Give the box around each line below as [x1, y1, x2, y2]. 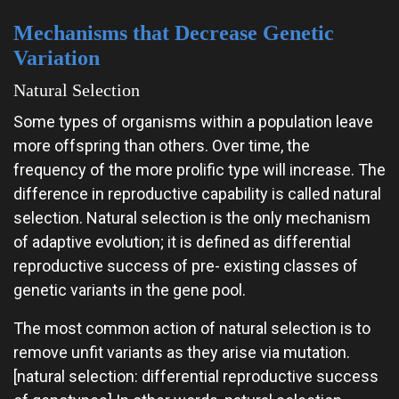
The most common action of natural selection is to [13, 319, 370, 338]
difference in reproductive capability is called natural [13, 184, 381, 203]
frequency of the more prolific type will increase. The [13, 160, 386, 179]
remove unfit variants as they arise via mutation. [13, 343, 350, 362]
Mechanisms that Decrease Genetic [13, 21, 334, 45]
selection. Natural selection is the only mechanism [13, 208, 370, 227]
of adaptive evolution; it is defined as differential [13, 232, 351, 251]
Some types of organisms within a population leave [13, 112, 373, 131]
